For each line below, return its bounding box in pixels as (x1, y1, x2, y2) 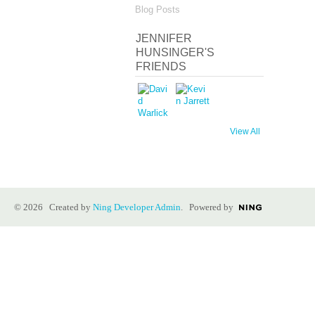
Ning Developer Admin (93, 202, 181, 212)
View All (230, 127, 260, 137)
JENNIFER (136, 32, 192, 45)
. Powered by (181, 202, 233, 212)
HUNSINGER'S (136, 46, 214, 59)
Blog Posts (135, 4, 180, 15)
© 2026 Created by (14, 202, 93, 212)
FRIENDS (136, 60, 186, 73)
